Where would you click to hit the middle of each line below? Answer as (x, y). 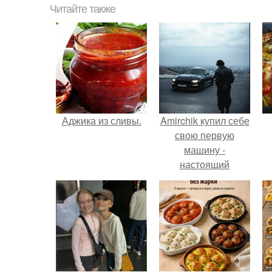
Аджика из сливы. (101, 121)
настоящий (205, 164)
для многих (205, 193)
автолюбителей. (205, 208)
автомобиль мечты (205, 179)
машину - (205, 150)
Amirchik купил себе (205, 121)
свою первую (205, 135)
